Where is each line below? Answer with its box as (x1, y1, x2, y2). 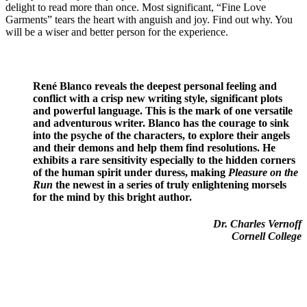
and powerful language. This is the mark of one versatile (33, 104, 293, 116)
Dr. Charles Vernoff (213, 218, 302, 230)
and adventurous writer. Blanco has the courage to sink (33, 116, 289, 129)
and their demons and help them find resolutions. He (33, 141, 275, 153)
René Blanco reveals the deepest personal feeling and (33, 79, 277, 92)
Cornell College (232, 230, 302, 243)
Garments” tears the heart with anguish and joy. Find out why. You (5, 14, 293, 26)
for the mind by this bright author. (33, 191, 192, 203)
